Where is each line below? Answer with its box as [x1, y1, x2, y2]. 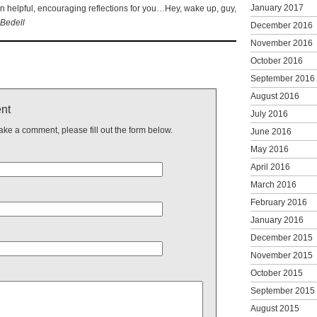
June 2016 [250, 126, 292, 137]
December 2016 [250, 20, 313, 30]
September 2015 [250, 285, 315, 296]
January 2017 [250, 2, 304, 13]
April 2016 [250, 161, 290, 172]
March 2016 [250, 179, 296, 190]
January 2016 [250, 214, 304, 225]
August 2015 [250, 303, 299, 313]
